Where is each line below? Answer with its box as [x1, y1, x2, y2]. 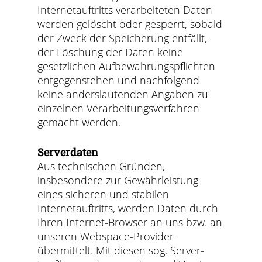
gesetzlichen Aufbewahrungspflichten [37, 59, 216, 73]
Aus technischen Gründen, [37, 159, 166, 173]
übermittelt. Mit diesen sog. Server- [37, 243, 205, 257]
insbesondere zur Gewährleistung [37, 173, 199, 187]
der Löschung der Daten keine [37, 45, 184, 59]
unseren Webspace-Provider [37, 229, 174, 243]
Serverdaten [37, 145, 99, 159]
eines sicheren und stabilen [37, 187, 170, 201]
